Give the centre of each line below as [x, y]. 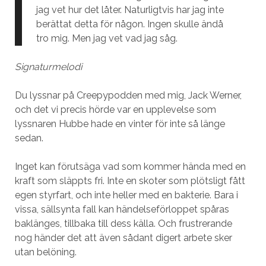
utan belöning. [45, 252]
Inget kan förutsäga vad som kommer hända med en [130, 167]
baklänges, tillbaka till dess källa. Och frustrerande [123, 224]
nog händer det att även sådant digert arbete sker [123, 238]
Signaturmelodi [48, 67]
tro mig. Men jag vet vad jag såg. [107, 38]
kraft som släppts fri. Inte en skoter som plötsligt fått [130, 181]
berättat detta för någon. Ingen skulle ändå [129, 24]
